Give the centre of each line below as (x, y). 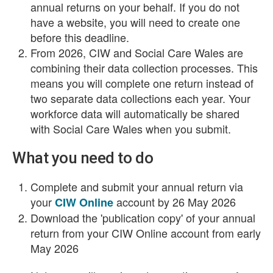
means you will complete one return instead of (142, 83)
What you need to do (83, 158)
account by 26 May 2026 (175, 202)
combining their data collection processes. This (144, 68)
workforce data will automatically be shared (135, 113)
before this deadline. (80, 37)
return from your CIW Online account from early (146, 233)
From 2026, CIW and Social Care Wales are (137, 52)
